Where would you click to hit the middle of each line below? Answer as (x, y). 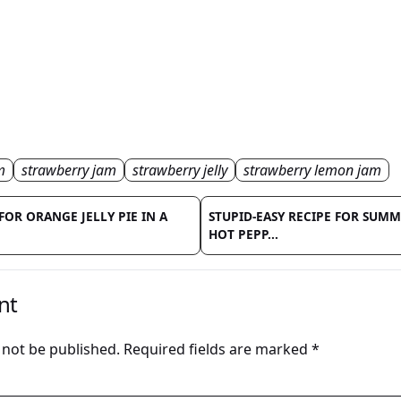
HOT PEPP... (243, 235)
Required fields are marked (218, 350)
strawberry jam (69, 171)
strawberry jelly (180, 171)
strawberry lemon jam (312, 171)
